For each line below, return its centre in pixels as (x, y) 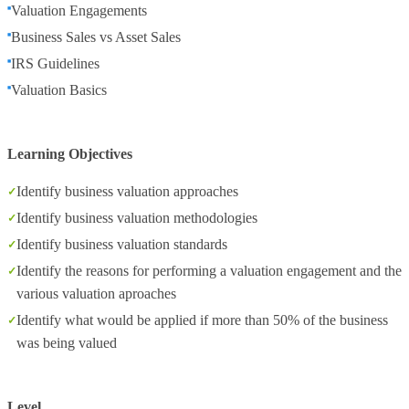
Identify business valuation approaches (127, 191)
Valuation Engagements (79, 10)
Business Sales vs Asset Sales (96, 37)
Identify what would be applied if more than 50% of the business (202, 320)
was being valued (67, 343)
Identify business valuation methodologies (137, 218)
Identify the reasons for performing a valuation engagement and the (209, 271)
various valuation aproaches (96, 294)
